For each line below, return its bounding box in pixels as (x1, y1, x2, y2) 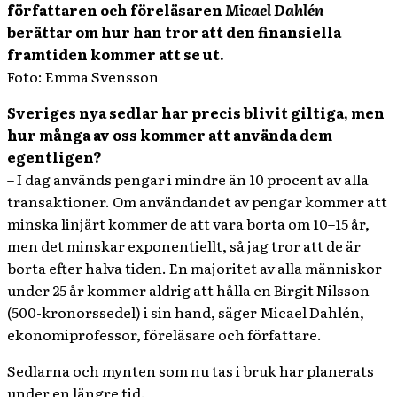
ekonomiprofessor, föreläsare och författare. (7, 323, 322, 345)
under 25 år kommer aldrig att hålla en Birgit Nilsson (7, 279, 370, 300)
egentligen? (7, 146, 102, 167)
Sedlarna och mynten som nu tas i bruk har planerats (7, 360, 374, 381)
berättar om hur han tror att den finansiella (7, 21, 341, 43)
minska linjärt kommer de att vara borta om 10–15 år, (7, 213, 370, 234)
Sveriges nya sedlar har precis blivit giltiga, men (7, 102, 385, 123)
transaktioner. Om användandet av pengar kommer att (7, 191, 387, 212)
